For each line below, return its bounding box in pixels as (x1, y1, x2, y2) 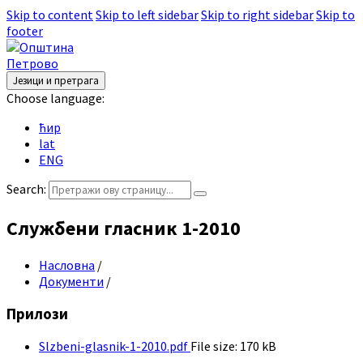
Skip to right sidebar (201, 6, 314, 23)
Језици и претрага (13, 74, 99, 88)
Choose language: (6, 90, 105, 106)
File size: (190, 338, 237, 355)
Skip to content (6, 6, 93, 23)
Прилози (6, 304, 68, 323)
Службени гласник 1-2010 (6, 215, 241, 241)
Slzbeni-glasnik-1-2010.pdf (39, 338, 190, 355)
